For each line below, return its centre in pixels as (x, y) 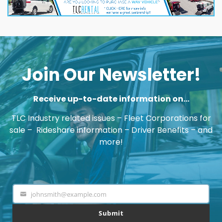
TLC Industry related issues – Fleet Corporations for (111, 118)
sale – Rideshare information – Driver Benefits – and (111, 130)
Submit (111, 213)
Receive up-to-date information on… (111, 99)
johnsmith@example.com (69, 194)
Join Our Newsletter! (111, 75)
